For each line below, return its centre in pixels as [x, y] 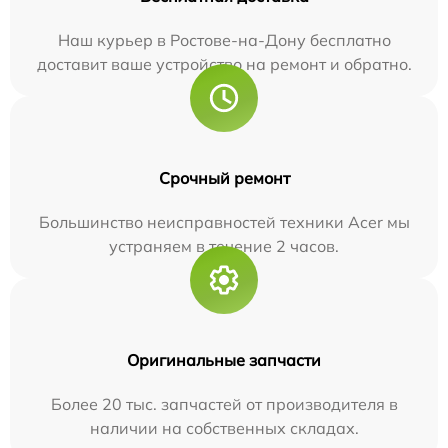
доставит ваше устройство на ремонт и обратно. [224, 64]
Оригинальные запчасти [224, 360]
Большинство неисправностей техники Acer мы [224, 222]
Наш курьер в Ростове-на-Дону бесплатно [224, 40]
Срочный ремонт [224, 178]
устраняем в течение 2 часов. [224, 246]
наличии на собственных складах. [224, 428]
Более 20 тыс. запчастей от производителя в [224, 404]
